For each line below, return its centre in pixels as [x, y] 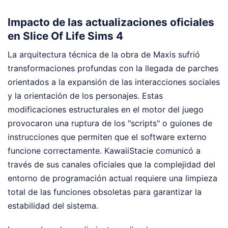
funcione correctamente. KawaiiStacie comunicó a [104, 151]
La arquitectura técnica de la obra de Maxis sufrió [104, 54]
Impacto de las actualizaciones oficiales [111, 22]
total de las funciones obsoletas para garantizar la [105, 192]
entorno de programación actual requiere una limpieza [112, 178]
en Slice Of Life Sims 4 [65, 36]
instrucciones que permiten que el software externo [107, 137]
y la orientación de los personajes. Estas [85, 96]
